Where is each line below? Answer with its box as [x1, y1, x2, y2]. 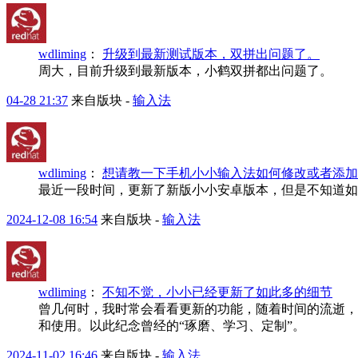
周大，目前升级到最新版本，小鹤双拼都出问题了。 [38, 63, 332, 78]
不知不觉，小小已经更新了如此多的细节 [102, 284, 332, 299]
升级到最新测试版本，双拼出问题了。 [102, 46, 320, 61]
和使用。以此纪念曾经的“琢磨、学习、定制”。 [38, 318, 305, 332]
